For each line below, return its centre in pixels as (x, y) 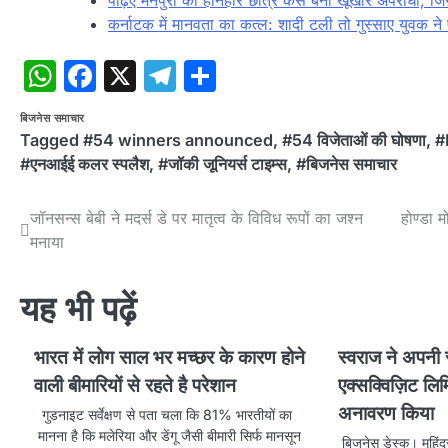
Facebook (170, 76)
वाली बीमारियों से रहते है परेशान (135, 386)
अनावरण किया (386, 414)
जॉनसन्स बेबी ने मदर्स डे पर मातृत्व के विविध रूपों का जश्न (196, 218)
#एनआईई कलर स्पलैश (84, 164)
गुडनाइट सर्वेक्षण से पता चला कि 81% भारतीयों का (165, 415)
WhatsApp (135, 76)
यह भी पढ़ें (78, 309)
